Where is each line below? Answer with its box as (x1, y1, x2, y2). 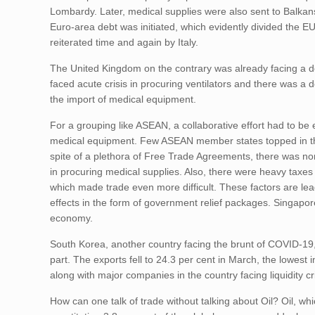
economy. (50, 212, 99, 224)
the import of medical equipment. (50, 94, 202, 105)
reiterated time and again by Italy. (50, 37, 205, 48)
